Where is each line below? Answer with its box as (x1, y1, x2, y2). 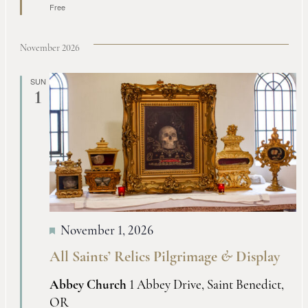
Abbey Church (49, 279, 129, 292)
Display (232, 250, 280, 265)
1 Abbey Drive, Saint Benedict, (129, 279, 284, 292)
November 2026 (19, 43, 80, 54)
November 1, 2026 (60, 225, 153, 238)
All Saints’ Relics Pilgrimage (49, 250, 221, 265)
